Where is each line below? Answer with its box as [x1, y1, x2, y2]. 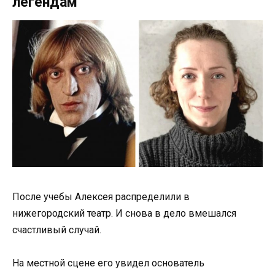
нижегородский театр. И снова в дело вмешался [12, 207, 236, 220]
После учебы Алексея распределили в [12, 191, 190, 203]
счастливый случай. [12, 224, 101, 236]
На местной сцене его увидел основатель [12, 257, 204, 269]
